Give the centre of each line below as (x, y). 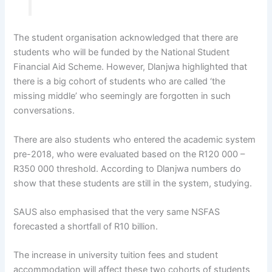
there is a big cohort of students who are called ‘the (120, 82)
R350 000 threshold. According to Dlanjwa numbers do (127, 168)
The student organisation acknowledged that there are (126, 38)
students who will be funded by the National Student (122, 53)
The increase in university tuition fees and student (116, 255)
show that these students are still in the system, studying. (133, 183)
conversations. (44, 111)
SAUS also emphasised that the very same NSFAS (117, 212)
